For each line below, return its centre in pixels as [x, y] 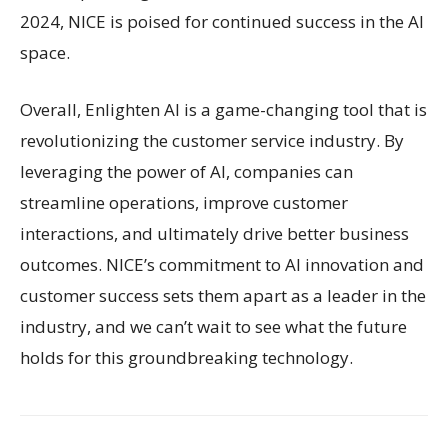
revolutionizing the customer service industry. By [212, 140]
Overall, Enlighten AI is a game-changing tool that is [223, 109]
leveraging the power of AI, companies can [186, 171]
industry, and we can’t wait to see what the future [213, 326]
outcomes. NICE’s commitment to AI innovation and [222, 264]
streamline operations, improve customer [184, 202]
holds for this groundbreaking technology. [186, 357]
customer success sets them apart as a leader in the [223, 295]
